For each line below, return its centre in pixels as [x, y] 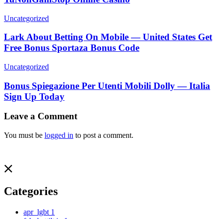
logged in [59, 135]
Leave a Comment [41, 116]
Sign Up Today [34, 96]
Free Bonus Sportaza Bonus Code [72, 48]
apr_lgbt [37, 212]
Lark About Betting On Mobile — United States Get [108, 37]
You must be [24, 135]
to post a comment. [103, 135]
